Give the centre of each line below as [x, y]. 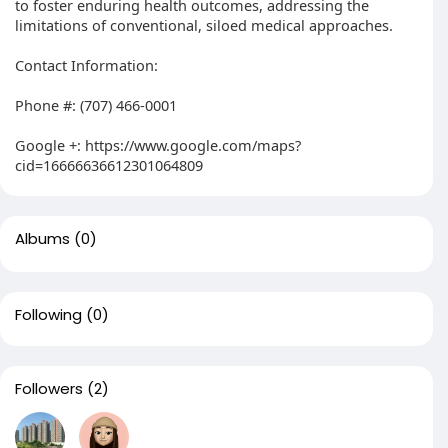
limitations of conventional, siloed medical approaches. [204, 25]
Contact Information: [86, 65]
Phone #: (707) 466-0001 [96, 105]
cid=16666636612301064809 [109, 165]
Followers [49, 388]
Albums [42, 238]
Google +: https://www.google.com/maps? [158, 145]
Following [48, 314]
